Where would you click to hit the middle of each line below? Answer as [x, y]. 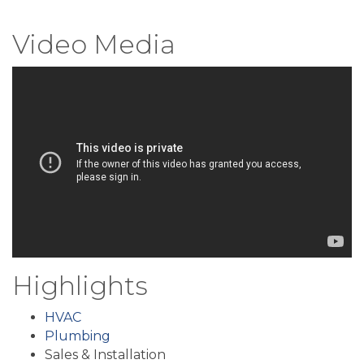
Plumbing [78, 336]
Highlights [80, 286]
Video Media [94, 45]
